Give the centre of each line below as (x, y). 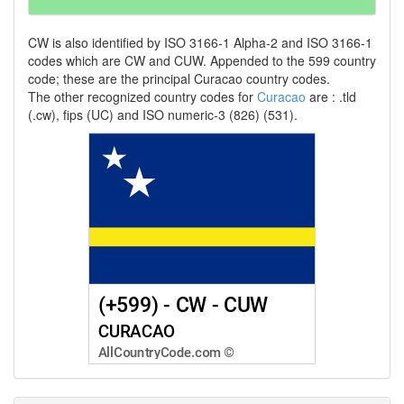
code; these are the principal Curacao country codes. (179, 78)
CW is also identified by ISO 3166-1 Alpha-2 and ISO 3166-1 (200, 42)
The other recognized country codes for (142, 96)
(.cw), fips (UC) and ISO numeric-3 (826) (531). (163, 115)
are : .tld (331, 96)
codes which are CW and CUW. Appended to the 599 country (202, 60)
